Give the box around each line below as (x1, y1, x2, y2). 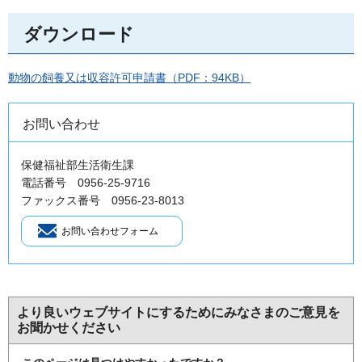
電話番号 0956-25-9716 (21, 175, 150, 189)
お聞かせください (17, 320, 120, 335)
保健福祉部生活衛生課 (21, 158, 134, 171)
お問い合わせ (23, 116, 100, 131)
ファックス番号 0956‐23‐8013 (21, 193, 184, 207)
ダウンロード (23, 24, 134, 45)
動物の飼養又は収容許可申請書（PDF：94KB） (8, 70, 250, 84)
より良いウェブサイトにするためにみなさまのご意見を (17, 305, 340, 319)
